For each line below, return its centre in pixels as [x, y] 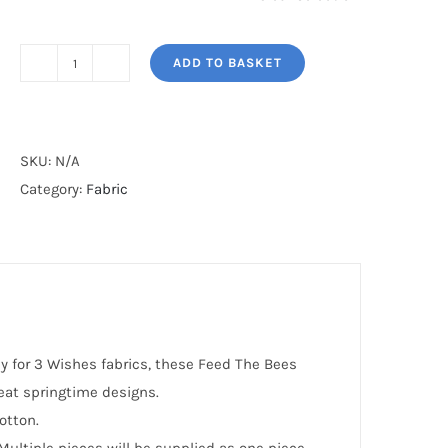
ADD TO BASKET [228, 62]
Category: [53, 189]
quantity [102, 159]
